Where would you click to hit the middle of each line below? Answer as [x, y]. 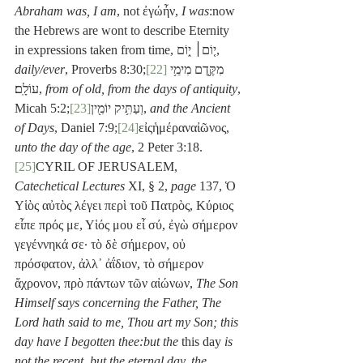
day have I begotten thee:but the [96, 342]
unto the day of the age [73, 147]
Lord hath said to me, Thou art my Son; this [128, 322]
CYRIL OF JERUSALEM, [108, 167]
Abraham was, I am [66, 11]
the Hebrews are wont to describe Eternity [124, 31]
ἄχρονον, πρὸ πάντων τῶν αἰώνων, [105, 284]
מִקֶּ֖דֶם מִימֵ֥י [195, 70]
